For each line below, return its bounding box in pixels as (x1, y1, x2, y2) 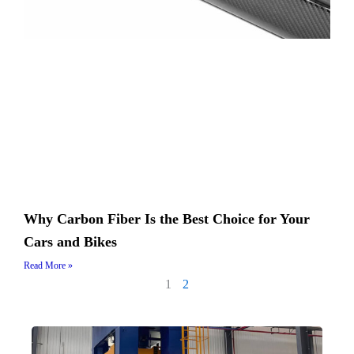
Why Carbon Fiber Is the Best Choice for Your (24, 210, 310, 227)
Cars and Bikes (24, 233, 117, 250)
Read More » (24, 259, 73, 271)
